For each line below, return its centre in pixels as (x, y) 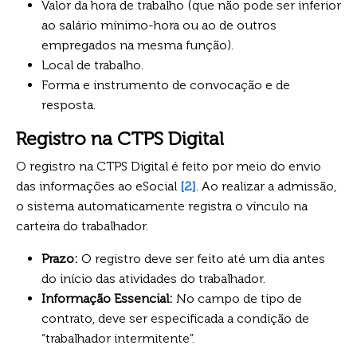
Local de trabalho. (92, 65)
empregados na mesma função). (137, 45)
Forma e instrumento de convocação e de (166, 84)
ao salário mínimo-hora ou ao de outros (159, 25)
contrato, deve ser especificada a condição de (175, 318)
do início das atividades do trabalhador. (153, 278)
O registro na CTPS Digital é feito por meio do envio (169, 166)
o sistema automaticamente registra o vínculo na (162, 206)
